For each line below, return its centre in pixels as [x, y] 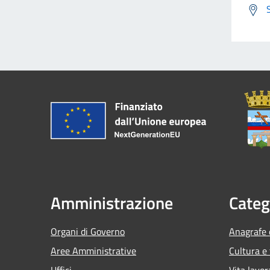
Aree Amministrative [93, 250]
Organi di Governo [88, 231]
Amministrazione [112, 202]
